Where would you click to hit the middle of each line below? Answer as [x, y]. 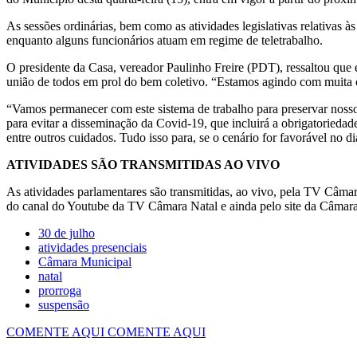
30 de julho [67, 233]
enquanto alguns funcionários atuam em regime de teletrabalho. [165, 40]
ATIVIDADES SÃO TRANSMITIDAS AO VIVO [143, 164]
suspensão [64, 304]
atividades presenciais [92, 247]
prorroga [60, 290]
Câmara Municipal [85, 261]
